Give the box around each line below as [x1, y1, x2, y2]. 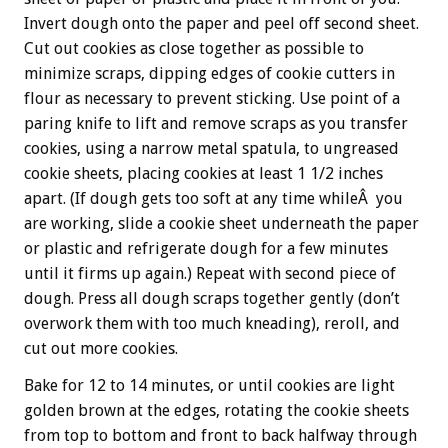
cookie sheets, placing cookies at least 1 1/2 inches [24, 164, 383, 183]
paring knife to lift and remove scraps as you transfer [24, 114, 408, 133]
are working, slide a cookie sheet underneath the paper [24, 214, 419, 233]
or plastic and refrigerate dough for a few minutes [24, 239, 388, 258]
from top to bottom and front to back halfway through [24, 426, 417, 445]
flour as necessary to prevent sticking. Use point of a [24, 89, 400, 108]
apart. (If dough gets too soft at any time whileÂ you [24, 189, 403, 208]
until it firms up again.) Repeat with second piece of [24, 264, 396, 283]
